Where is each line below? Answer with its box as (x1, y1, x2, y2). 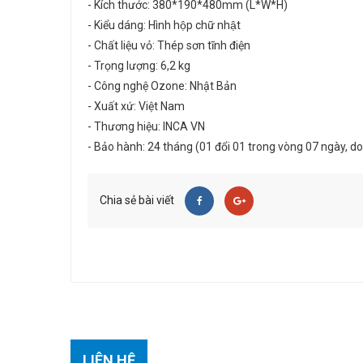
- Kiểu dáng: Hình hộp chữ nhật (88, 19, 241, 32)
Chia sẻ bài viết (100, 194, 174, 207)
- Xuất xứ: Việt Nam (88, 100, 185, 113)
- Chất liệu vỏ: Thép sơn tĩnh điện (88, 39, 250, 52)
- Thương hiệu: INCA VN (88, 120, 205, 133)
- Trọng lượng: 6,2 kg (88, 59, 190, 72)
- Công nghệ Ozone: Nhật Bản (88, 79, 237, 92)
